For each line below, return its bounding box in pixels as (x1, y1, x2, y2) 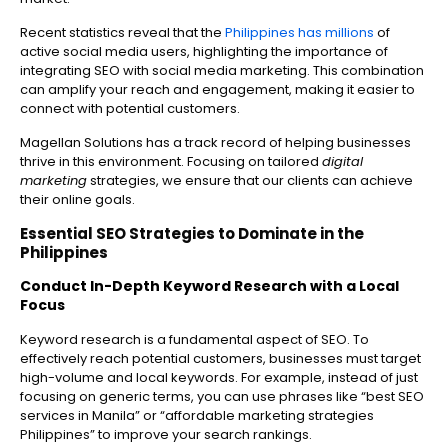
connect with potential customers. (20, 99, 240, 119)
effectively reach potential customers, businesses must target (20, 349, 421, 369)
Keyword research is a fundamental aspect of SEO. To (20, 330, 369, 350)
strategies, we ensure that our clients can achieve (87, 171, 413, 191)
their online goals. (20, 190, 135, 210)
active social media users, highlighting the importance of (20, 42, 388, 62)
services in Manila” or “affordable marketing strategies (20, 406, 374, 426)
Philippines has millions (225, 23, 374, 43)
